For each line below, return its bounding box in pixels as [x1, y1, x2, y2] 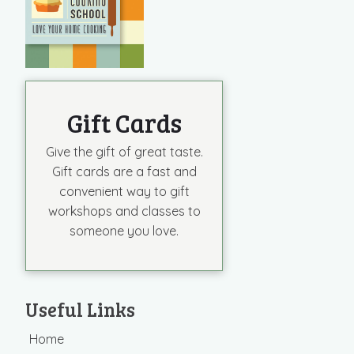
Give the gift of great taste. [45, 144, 203, 160]
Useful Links [25, 296, 135, 323]
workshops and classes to [47, 203, 201, 220]
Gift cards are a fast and [51, 164, 197, 180]
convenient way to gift [58, 183, 190, 200]
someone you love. [70, 223, 179, 239]
